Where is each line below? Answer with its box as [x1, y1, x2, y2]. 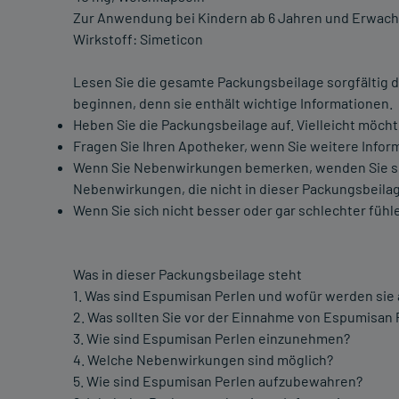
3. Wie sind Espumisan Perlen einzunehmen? [73, 330, 350, 347]
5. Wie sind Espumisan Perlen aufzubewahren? [73, 372, 362, 390]
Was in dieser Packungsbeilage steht [73, 265, 302, 283]
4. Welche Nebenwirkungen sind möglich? [73, 351, 333, 369]
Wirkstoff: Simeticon [73, 30, 203, 48]
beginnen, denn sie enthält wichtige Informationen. [73, 94, 393, 112]
